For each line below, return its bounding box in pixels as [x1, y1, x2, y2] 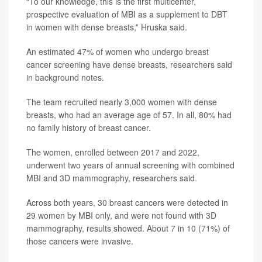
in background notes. [26, 71, 104, 83]
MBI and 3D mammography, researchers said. [26, 172, 197, 184]
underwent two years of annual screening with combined [26, 159, 235, 171]
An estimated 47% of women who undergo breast [26, 46, 209, 57]
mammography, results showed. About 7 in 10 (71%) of [26, 222, 230, 234]
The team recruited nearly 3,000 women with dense [26, 96, 217, 108]
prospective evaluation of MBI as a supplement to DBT [26, 8, 227, 20]
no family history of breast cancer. [26, 122, 151, 133]
